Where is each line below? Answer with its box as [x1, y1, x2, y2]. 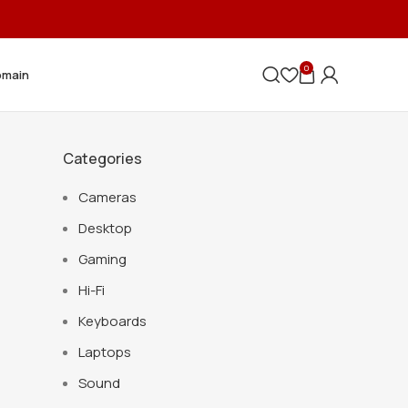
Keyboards [77, 311, 147, 331]
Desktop [77, 219, 132, 238]
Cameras [77, 188, 137, 207]
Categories [62, 148, 142, 168]
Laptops [77, 342, 131, 362]
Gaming [77, 250, 127, 269]
